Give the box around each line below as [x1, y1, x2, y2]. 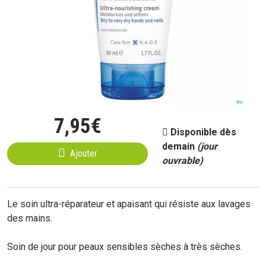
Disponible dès [170, 126, 237, 138]
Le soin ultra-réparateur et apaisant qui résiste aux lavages [7, 198, 251, 210]
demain [162, 141, 198, 152]
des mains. [7, 213, 52, 224]
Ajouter [69, 148, 97, 159]
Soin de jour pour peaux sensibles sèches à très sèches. [7, 241, 242, 252]
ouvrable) [162, 155, 204, 166]
